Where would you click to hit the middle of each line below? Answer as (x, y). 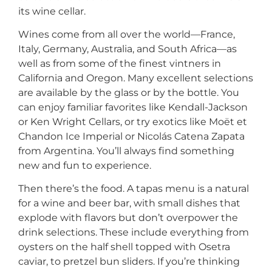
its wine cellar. (52, 11)
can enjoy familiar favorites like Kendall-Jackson (133, 107)
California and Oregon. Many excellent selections (136, 78)
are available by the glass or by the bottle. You (129, 92)
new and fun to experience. (85, 165)
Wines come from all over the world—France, (127, 34)
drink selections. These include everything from (134, 233)
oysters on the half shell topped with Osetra (124, 247)
